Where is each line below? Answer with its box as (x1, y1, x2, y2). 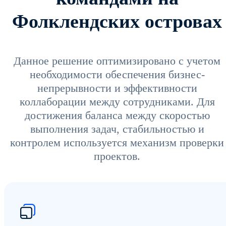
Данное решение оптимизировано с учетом (14, 54, 220, 67)
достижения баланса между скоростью (24, 108, 210, 122)
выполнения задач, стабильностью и (30, 122, 204, 135)
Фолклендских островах (12, 10, 222, 32)
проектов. (94, 149, 140, 162)
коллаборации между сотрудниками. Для (19, 95, 215, 108)
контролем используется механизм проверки (10, 136, 224, 149)
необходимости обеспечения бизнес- (29, 68, 205, 81)
